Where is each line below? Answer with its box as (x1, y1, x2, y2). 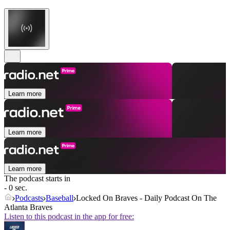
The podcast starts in (4, 174, 70, 183)
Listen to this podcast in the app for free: (4, 212, 134, 221)
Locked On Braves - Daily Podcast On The (76, 194, 217, 203)
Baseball (46, 194, 73, 203)
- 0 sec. (4, 183, 27, 193)
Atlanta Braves (4, 203, 52, 212)
